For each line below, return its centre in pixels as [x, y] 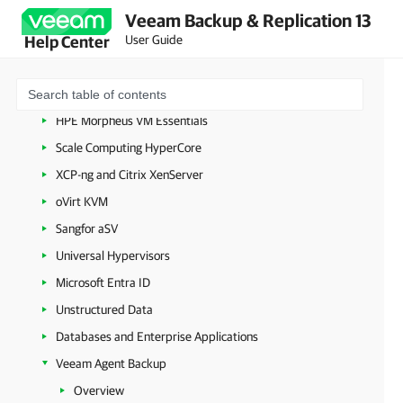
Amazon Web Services [113, 13]
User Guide [154, 39]
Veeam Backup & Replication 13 [248, 20]
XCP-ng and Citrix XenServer [130, 175]
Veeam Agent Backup [111, 363]
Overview [99, 390]
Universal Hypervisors [113, 255]
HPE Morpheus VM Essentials [132, 121]
